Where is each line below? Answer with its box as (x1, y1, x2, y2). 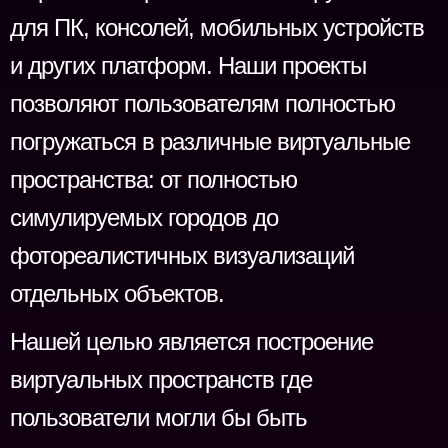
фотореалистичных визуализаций (10, 242, 354, 269)
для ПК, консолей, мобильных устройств (10, 14, 424, 41)
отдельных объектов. (10, 280, 224, 307)
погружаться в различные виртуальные (10, 128, 410, 155)
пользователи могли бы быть (10, 404, 307, 431)
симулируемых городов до (10, 204, 278, 231)
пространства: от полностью (10, 166, 297, 193)
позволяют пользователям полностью (10, 90, 395, 117)
